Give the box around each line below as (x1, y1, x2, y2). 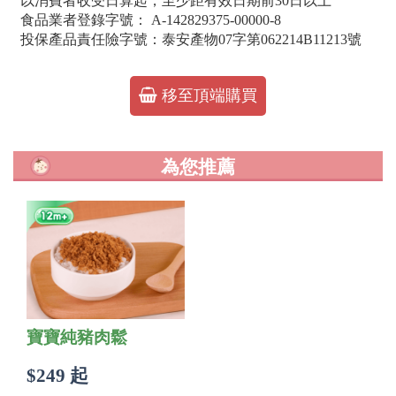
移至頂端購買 (157, 87, 257, 105)
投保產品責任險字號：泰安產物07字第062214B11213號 (20, 32, 362, 48)
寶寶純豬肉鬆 (27, 328, 127, 347)
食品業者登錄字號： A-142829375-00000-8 (20, 12, 281, 28)
